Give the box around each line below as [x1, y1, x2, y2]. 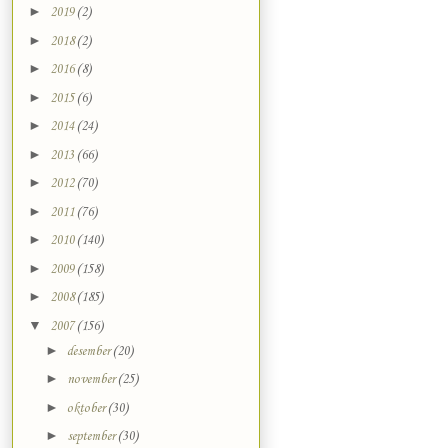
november [66, 372, 118, 388]
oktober [66, 400, 108, 416]
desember [66, 343, 113, 359]
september [66, 429, 118, 445]
